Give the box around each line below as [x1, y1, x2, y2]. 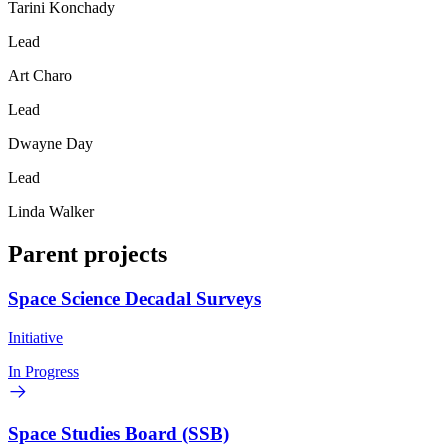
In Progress [8, 362, 79, 380]
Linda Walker [8, 203, 94, 221]
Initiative [8, 328, 63, 346]
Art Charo [8, 67, 72, 85]
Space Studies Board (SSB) [8, 423, 229, 445]
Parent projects [8, 241, 167, 268]
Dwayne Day [8, 135, 93, 153]
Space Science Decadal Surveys [8, 287, 261, 309]
